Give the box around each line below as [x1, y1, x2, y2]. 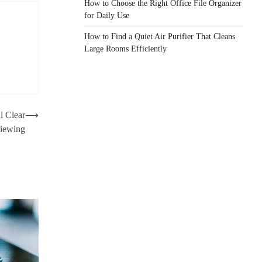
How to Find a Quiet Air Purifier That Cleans [84, 32, 235, 41]
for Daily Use [84, 11, 129, 20]
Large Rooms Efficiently [84, 44, 167, 53]
